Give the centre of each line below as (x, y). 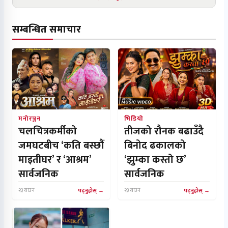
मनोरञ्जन (30, 119)
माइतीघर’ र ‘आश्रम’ (55, 160)
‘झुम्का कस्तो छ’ (155, 160)
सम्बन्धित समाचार (47, 30)
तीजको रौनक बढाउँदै (164, 131)
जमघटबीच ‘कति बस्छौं (61, 146)
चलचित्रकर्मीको (48, 131)
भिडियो (134, 119)
